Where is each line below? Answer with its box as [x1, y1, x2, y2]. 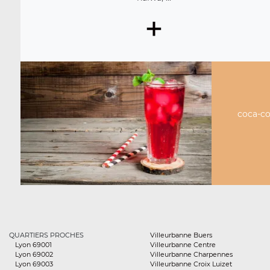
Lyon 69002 [15, 250, 53, 259]
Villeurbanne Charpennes [150, 250, 233, 259]
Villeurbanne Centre [150, 240, 216, 249]
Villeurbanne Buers [150, 231, 212, 239]
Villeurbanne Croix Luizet [150, 260, 232, 268]
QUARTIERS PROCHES [9, 231, 84, 239]
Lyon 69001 [15, 240, 52, 249]
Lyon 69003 [15, 260, 53, 268]
